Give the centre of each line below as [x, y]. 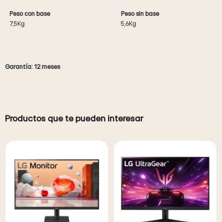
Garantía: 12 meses [32, 67]
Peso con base [30, 14]
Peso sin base [140, 14]
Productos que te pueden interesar [74, 119]
